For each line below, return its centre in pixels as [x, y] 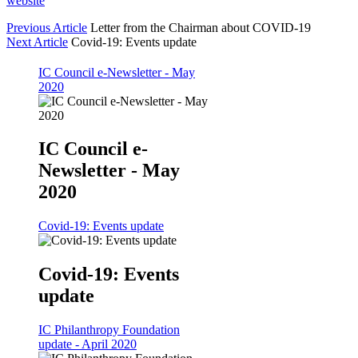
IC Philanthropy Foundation [109, 330]
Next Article [37, 42]
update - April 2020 [88, 344]
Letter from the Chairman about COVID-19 [201, 27]
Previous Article [47, 27]
